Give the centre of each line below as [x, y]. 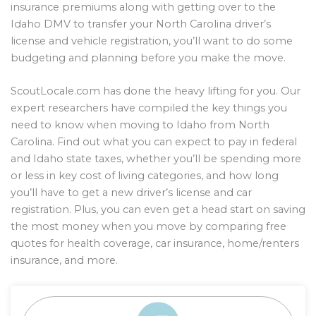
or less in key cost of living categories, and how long [145, 176]
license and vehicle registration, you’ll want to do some [152, 41]
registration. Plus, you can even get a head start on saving [158, 210]
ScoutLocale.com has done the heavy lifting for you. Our [156, 91]
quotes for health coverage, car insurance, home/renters [155, 244]
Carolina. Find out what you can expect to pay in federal [154, 142]
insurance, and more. [64, 261]
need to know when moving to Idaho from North [140, 125]
